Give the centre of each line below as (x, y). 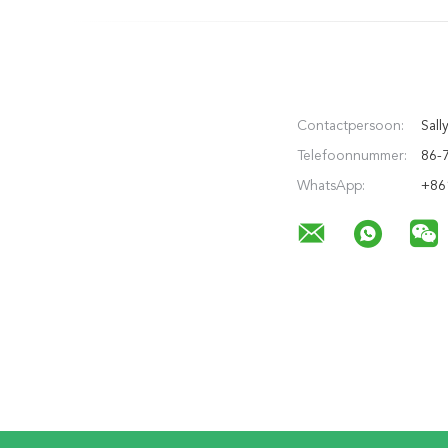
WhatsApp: (331, 186)
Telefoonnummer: (352, 156)
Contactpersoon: (350, 126)
